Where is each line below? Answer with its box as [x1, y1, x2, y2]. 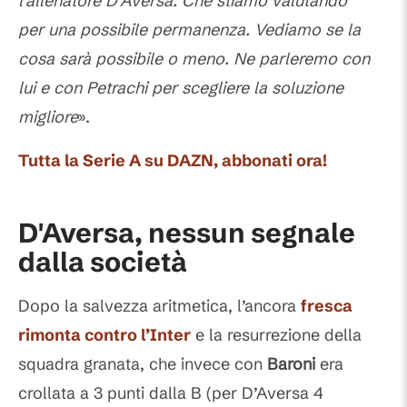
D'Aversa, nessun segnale [18, 216, 355, 251]
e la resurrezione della [191, 324, 362, 346]
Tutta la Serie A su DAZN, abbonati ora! [18, 150, 327, 172]
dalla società [18, 245, 187, 280]
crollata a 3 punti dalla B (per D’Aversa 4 [18, 382, 323, 404]
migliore [18, 106, 78, 128]
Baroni [267, 353, 315, 375]
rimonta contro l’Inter [18, 324, 191, 346]
